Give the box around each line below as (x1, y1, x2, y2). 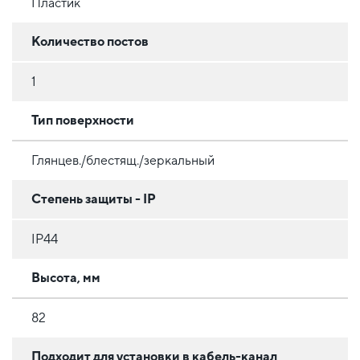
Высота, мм (31, 269, 100, 285)
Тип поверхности (31, 112, 134, 128)
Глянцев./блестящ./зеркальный (31, 152, 215, 168)
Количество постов (31, 33, 149, 49)
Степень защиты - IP (31, 190, 156, 207)
